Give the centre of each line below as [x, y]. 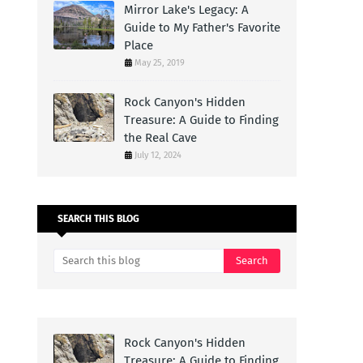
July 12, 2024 [158, 155]
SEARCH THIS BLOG [98, 219]
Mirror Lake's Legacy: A [186, 10]
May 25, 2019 [160, 63]
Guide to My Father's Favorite [202, 28]
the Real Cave [160, 138]
